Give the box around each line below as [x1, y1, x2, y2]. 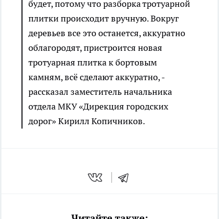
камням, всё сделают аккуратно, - [28, 71, 165, 83]
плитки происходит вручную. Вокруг [28, 12, 179, 24]
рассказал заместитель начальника [28, 86, 172, 97]
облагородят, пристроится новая [28, 42, 162, 53]
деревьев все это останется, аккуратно [28, 27, 185, 39]
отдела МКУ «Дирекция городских [28, 100, 168, 112]
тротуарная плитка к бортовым [28, 56, 157, 68]
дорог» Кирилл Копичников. [28, 115, 145, 127]
